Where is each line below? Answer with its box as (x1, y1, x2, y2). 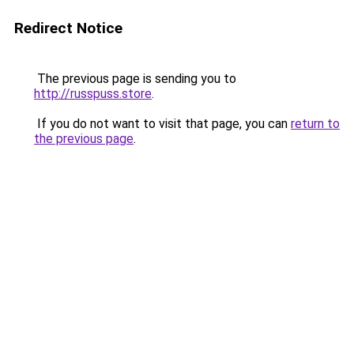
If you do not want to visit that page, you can (34, 116, 291, 131)
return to (291, 116, 340, 131)
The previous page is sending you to (34, 71, 236, 86)
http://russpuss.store (34, 86, 152, 101)
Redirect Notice (14, 19, 122, 37)
